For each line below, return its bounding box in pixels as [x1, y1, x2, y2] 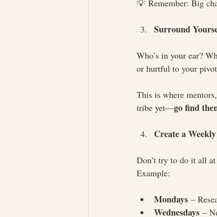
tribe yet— [137, 102, 174, 113]
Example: [137, 167, 170, 179]
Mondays [154, 193, 188, 205]
